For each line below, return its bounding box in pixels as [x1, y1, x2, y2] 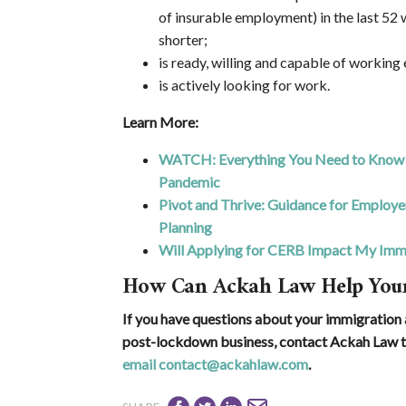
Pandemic [158, 173, 220, 191]
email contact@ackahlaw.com [121, 355, 308, 373]
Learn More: [121, 113, 198, 131]
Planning [158, 218, 212, 237]
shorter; [158, 31, 208, 49]
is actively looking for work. [158, 76, 330, 94]
